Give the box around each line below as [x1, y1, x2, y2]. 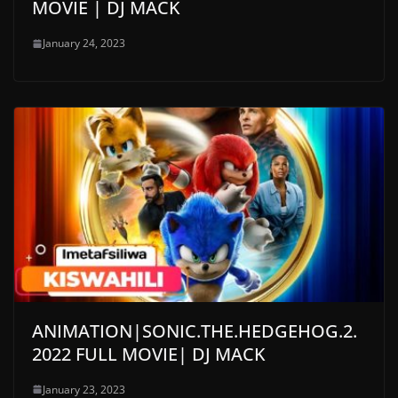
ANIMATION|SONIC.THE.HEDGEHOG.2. [32, 318, 357, 343]
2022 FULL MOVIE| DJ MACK [32, 341, 266, 366]
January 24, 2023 [43, 36, 125, 52]
